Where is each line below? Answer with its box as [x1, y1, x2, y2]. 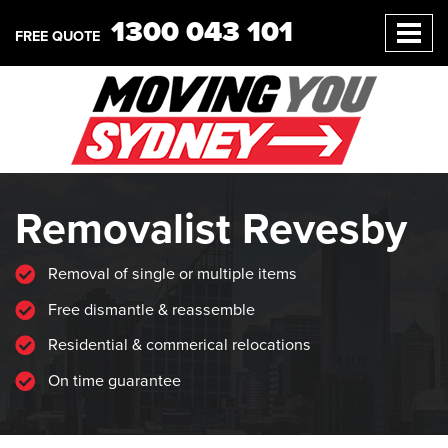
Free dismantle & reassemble [44, 299, 255, 320]
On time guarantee [44, 370, 181, 391]
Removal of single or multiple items [44, 264, 297, 284]
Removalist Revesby [15, 202, 407, 255]
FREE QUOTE [15, 28, 100, 46]
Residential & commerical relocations [44, 335, 311, 356]
